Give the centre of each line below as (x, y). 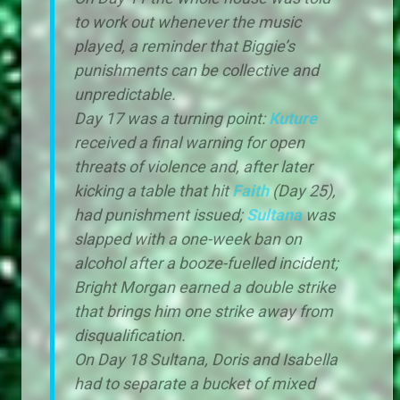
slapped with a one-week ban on (188, 238)
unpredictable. (125, 94)
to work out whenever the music (187, 21)
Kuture (293, 118)
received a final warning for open (189, 142)
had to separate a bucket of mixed (195, 383)
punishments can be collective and (196, 70)
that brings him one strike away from (204, 311)
